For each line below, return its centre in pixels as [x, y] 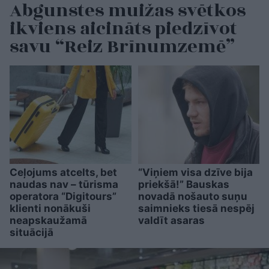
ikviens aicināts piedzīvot [123, 29]
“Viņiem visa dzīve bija [195, 173]
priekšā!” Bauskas [183, 185]
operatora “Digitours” [63, 197]
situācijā [32, 233]
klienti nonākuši [50, 209]
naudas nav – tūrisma [64, 185]
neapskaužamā [48, 221]
